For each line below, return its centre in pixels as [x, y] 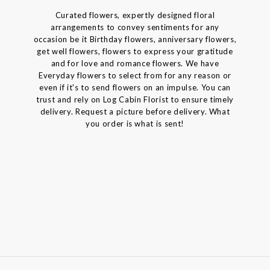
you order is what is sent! [135, 123]
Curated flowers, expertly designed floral [135, 15]
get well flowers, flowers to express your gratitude [135, 51]
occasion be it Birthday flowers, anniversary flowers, [135, 39]
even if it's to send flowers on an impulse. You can [135, 87]
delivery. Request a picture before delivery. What [135, 111]
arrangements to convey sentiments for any [135, 27]
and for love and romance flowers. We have [135, 63]
